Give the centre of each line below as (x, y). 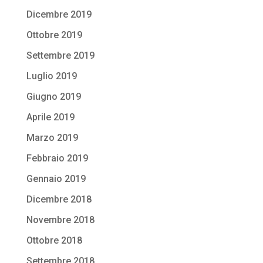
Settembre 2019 (60, 56)
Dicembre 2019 (59, 15)
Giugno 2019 (53, 97)
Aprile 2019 (50, 117)
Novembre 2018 (60, 220)
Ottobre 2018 (54, 241)
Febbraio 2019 (57, 159)
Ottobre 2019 (54, 35)
